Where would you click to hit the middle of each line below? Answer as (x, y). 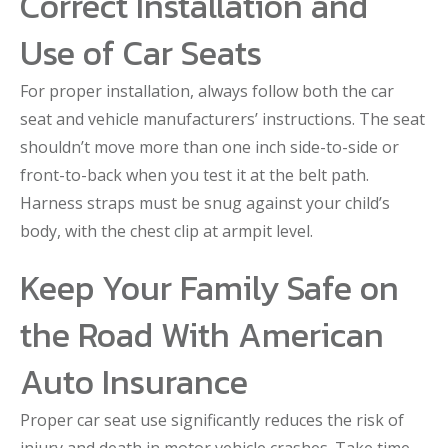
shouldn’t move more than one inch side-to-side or (209, 147)
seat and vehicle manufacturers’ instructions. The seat (222, 119)
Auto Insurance (134, 382)
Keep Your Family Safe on (209, 288)
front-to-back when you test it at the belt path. (194, 175)
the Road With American (202, 335)
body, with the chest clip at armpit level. (166, 231)
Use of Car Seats (141, 53)
